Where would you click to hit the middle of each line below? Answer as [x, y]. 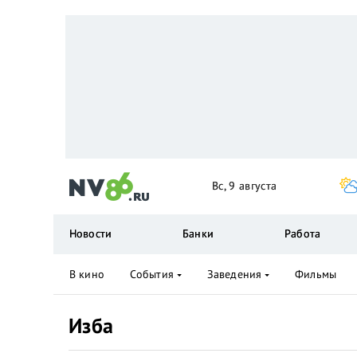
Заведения [234, 274]
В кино [87, 274]
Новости [90, 233]
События [151, 274]
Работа [302, 233]
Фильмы [316, 274]
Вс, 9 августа [245, 186]
